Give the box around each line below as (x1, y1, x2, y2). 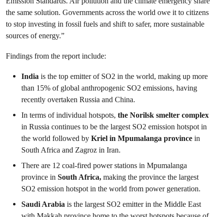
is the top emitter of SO (39, 72, 111, 81)
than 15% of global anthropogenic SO (21, 83, 137, 93)
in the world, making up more (117, 72, 208, 81)
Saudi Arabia (21, 200, 65, 209)
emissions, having (141, 83, 197, 93)
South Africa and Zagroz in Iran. (21, 145, 121, 155)
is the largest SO (65, 200, 117, 209)
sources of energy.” (6, 31, 64, 40)
